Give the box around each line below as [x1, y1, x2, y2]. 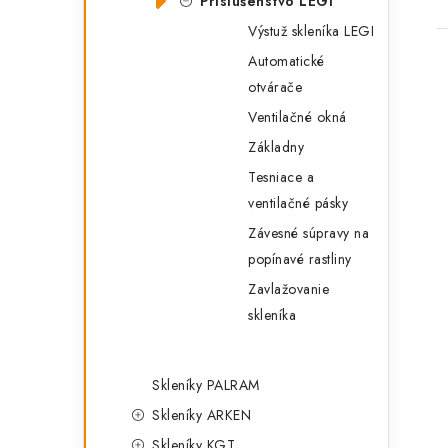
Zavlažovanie [248, 279, 329, 299]
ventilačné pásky [248, 193, 348, 213]
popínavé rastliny [248, 249, 352, 269]
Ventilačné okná [248, 107, 347, 127]
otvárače [248, 77, 302, 97]
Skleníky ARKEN [152, 405, 251, 425]
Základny [248, 137, 304, 157]
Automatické [248, 51, 325, 71]
